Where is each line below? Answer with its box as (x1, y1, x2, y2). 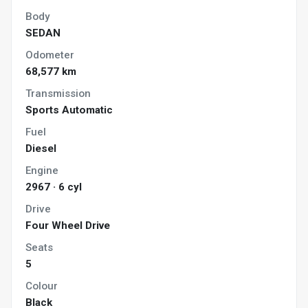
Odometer (25, 49, 74, 62)
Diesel (25, 142, 56, 155)
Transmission (25, 87, 91, 100)
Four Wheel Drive (25, 219, 110, 232)
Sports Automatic (25, 104, 113, 117)
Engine (25, 164, 58, 177)
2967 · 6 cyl (25, 181, 82, 194)
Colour (25, 280, 58, 293)
